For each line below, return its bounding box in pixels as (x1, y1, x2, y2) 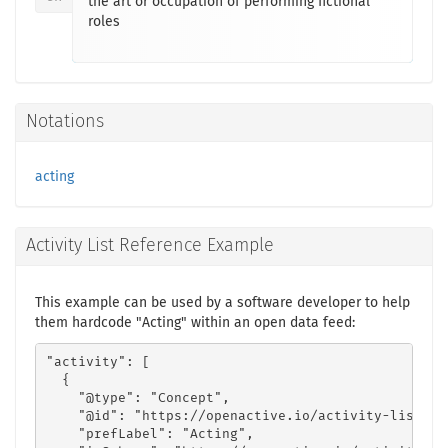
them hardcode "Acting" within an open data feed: (35, 316, 355, 330)
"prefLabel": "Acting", (45, 427, 254, 441)
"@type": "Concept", (45, 391, 230, 405)
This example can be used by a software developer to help (35, 296, 410, 310)
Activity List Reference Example (26, 237, 274, 255)
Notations (26, 113, 104, 131)
